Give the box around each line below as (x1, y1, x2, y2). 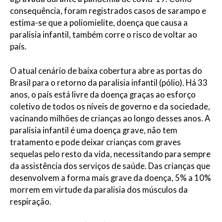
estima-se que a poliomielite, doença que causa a (10, 17, 188, 28)
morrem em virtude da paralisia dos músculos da (10, 184, 188, 195)
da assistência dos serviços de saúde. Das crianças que (10, 161, 210, 171)
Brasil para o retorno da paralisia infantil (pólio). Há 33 (10, 77, 208, 88)
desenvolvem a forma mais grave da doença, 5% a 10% (10, 172, 211, 183)
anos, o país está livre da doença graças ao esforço (10, 89, 196, 100)
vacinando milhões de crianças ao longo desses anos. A (10, 113, 210, 123)
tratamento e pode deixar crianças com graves (10, 137, 181, 147)
